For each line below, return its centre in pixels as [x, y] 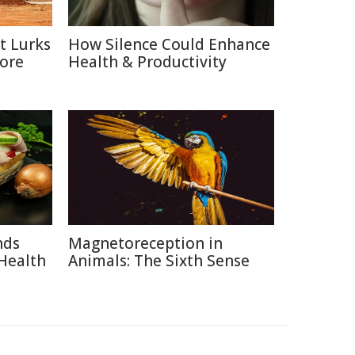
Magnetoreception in [145, 243]
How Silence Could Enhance [169, 44]
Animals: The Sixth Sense [159, 261]
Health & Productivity [147, 62]
